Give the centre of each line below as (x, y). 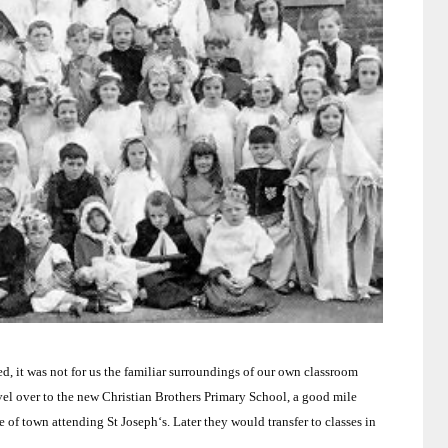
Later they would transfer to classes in (274, 422)
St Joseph (132, 422)
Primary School (245, 397)
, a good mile (322, 397)
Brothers (178, 397)
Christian (127, 397)
